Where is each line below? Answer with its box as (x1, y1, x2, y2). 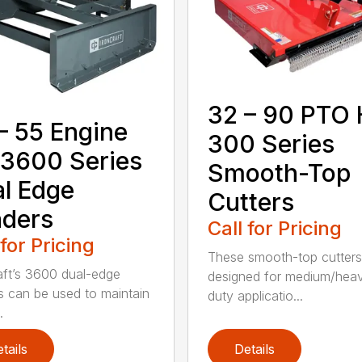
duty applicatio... (207, 288, 303, 305)
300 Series (207, 129, 335, 159)
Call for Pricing (207, 217, 342, 241)
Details (234, 340, 275, 357)
